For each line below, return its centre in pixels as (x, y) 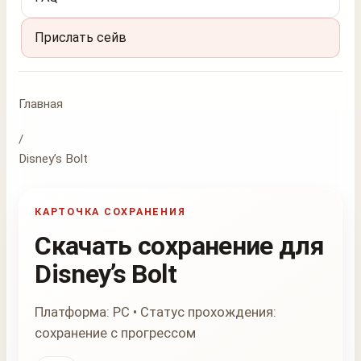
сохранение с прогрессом (116, 333)
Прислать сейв (81, 38)
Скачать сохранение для (180, 246)
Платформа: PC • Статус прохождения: (156, 312)
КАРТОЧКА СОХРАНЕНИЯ (110, 212)
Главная (41, 104)
